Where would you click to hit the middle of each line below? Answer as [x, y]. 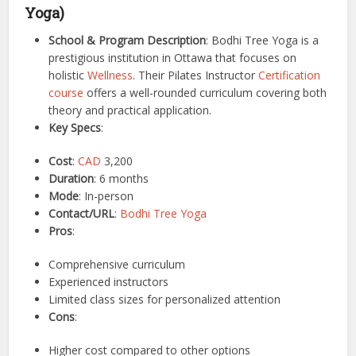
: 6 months [122, 178]
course [66, 93]
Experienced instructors [109, 282]
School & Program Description [128, 40]
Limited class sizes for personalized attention [165, 299]
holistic [68, 75]
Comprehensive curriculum [117, 264]
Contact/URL [82, 213]
